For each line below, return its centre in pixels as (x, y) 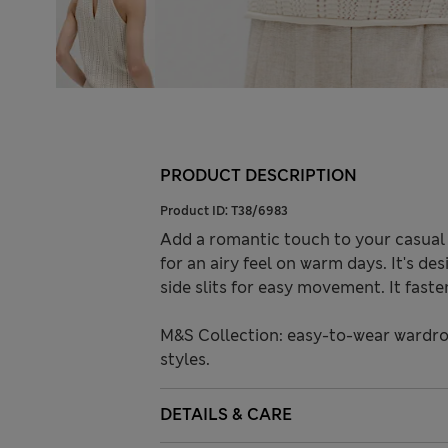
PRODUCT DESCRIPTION (258, 176)
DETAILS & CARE (226, 415)
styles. (185, 360)
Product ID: (195, 211)
